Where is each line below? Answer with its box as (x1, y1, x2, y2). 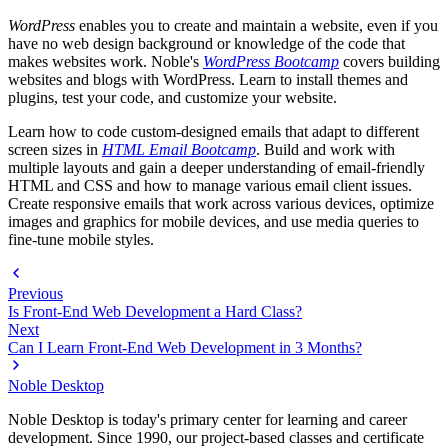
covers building (339, 52, 440, 70)
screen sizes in (8, 140, 102, 158)
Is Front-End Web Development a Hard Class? (8, 302, 302, 320)
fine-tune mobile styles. (8, 230, 154, 248)
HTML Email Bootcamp (102, 140, 256, 158)
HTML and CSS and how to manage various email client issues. (8, 176, 412, 194)
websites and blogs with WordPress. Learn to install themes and (8, 70, 408, 88)
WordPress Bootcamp (203, 52, 339, 70)
